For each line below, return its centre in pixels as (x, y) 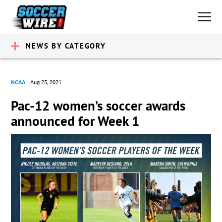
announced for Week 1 (75, 121)
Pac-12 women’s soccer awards (98, 106)
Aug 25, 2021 (46, 83)
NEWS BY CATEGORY (66, 46)
